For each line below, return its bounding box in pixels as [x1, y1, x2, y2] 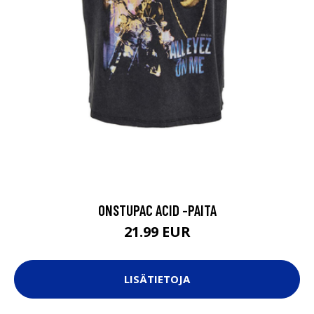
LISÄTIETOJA [124, 272, 190, 287]
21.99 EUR [123, 221, 191, 241]
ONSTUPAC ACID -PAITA [97, 200, 217, 219]
